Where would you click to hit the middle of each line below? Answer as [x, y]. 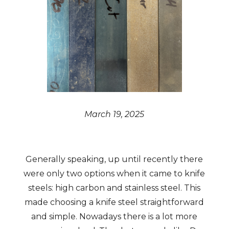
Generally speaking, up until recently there [114, 159]
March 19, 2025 [114, 114]
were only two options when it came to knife [114, 174]
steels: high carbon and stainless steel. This [114, 188]
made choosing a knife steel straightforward [114, 202]
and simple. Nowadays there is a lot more [114, 216]
